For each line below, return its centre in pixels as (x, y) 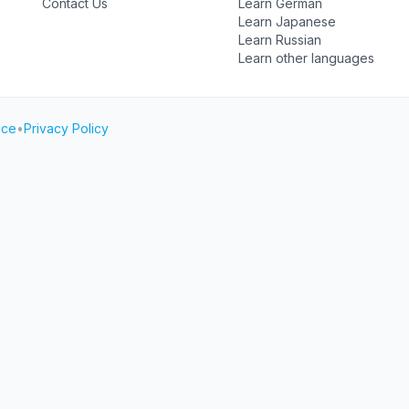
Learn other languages (306, 58)
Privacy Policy (66, 128)
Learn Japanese (287, 21)
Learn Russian (279, 40)
